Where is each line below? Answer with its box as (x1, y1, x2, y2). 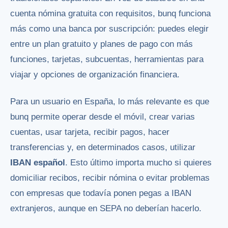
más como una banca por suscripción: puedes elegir (10, 24, 209, 34)
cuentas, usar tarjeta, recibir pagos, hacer (10, 127, 169, 137)
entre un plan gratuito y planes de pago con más (10, 39, 193, 49)
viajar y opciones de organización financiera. (10, 70, 180, 80)
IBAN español (10, 158, 65, 167)
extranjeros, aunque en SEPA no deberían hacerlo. (10, 204, 202, 213)
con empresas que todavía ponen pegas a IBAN (10, 188, 191, 198)
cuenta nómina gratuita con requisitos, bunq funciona (10, 9, 211, 19)
